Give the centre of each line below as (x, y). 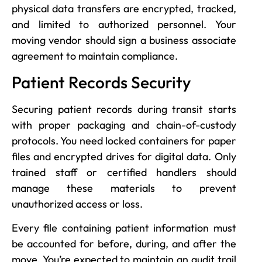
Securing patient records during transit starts (124, 109)
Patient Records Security (101, 82)
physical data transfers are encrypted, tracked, (124, 9)
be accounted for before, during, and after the (124, 243)
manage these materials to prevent (124, 188)
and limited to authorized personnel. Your (124, 25)
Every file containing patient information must (124, 227)
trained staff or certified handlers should (124, 172)
